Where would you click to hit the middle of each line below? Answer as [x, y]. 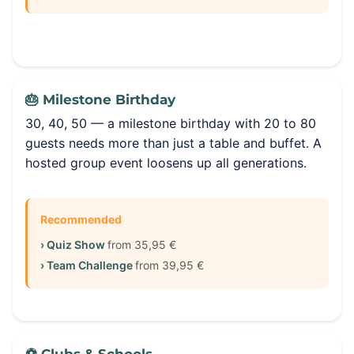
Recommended [81, 219]
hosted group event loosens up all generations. [166, 163]
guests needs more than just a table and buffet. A [173, 143]
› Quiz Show [74, 245]
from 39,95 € [169, 265]
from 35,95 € [142, 245]
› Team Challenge [88, 265]
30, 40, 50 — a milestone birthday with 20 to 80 [171, 123]
